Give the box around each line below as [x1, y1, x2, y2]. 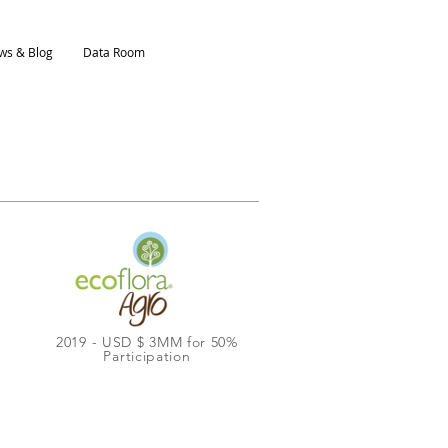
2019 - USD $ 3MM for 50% [56, 333, 238, 351]
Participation [103, 347, 191, 365]
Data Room [83, 44, 145, 60]
